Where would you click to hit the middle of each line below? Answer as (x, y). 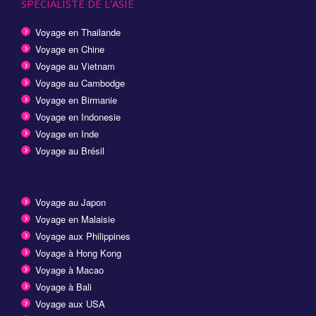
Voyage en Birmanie (76, 99)
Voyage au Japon (71, 202)
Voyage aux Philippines (83, 236)
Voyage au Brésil (70, 150)
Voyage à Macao (69, 269)
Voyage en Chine (70, 49)
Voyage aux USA (70, 303)
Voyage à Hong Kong (78, 253)
